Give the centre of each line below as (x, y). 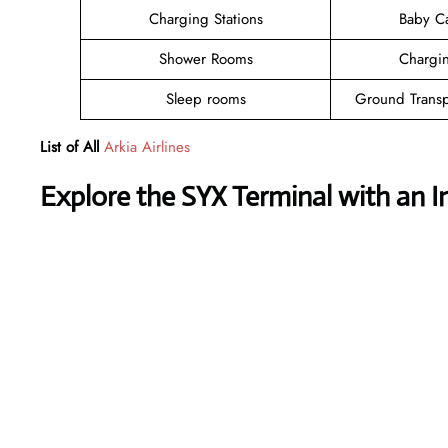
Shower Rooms (205, 58)
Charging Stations (205, 18)
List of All (69, 146)
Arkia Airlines (147, 146)
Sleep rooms (205, 98)
